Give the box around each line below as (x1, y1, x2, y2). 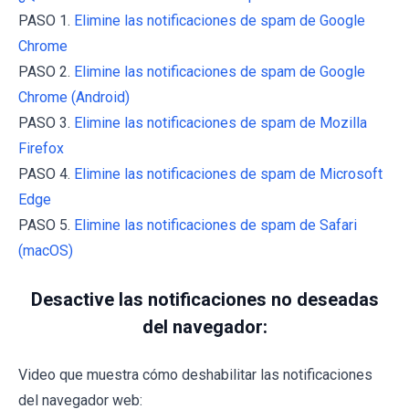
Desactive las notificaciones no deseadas (30, 288, 379, 310)
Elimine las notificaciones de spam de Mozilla (74, 113, 367, 131)
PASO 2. (18, 62, 74, 80)
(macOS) (18, 241, 73, 259)
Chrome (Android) (18, 88, 130, 106)
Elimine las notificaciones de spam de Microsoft (74, 164, 383, 183)
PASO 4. (18, 164, 74, 183)
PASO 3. (18, 113, 74, 131)
